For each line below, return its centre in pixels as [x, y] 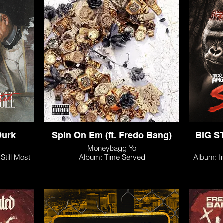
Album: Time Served [112, 157]
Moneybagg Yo [112, 148]
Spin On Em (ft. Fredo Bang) [112, 135]
